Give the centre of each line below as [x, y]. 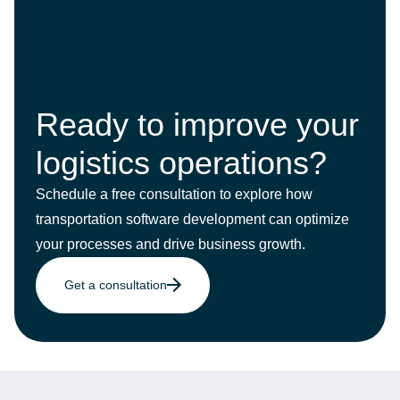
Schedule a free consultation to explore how [174, 194]
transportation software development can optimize [192, 219]
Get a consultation [116, 285]
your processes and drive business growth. [171, 244]
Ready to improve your [197, 125]
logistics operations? [181, 163]
